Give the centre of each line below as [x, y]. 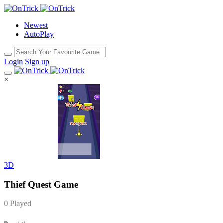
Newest [36, 25]
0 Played [18, 204]
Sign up [37, 61]
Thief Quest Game [41, 184]
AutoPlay [39, 34]
